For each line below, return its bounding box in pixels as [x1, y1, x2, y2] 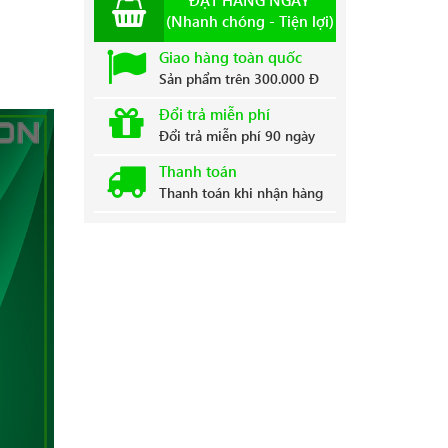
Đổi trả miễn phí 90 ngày [158, 126, 315, 146]
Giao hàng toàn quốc [158, 47, 302, 68]
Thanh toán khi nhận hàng [158, 183, 323, 203]
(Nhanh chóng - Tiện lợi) [165, 11, 334, 32]
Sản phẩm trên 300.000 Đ [158, 69, 319, 89]
